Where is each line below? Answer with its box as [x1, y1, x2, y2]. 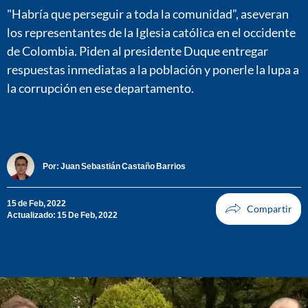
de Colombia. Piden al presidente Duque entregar [7, 43, 268, 58]
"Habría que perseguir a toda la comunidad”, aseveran [7, 5, 289, 21]
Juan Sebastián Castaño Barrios [60, 161, 186, 172]
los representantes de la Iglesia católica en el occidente [7, 24, 296, 40]
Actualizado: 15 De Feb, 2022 [7, 209, 118, 220]
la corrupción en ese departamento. [7, 80, 194, 96]
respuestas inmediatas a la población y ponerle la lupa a [7, 61, 299, 77]
